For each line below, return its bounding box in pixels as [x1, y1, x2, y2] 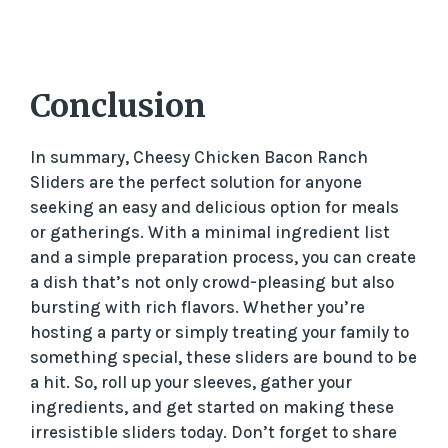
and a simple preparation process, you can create [30, 246, 416, 267]
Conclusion [30, 85, 206, 126]
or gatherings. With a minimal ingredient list [30, 221, 390, 242]
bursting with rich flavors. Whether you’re [30, 296, 365, 317]
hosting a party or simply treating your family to [30, 321, 409, 342]
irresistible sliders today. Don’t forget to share [30, 421, 397, 442]
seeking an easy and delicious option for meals [30, 196, 399, 217]
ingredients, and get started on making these [30, 396, 394, 417]
